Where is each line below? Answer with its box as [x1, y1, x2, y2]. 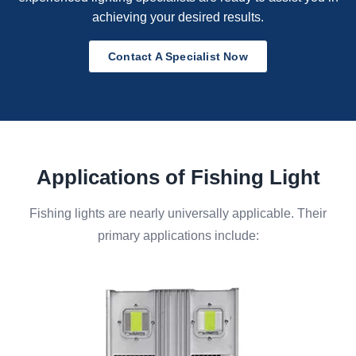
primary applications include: [97, 229, 259, 243]
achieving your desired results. [92, 10, 264, 25]
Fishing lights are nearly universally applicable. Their [29, 207, 327, 221]
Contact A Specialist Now [108, 50, 248, 64]
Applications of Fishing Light [36, 165, 320, 190]
